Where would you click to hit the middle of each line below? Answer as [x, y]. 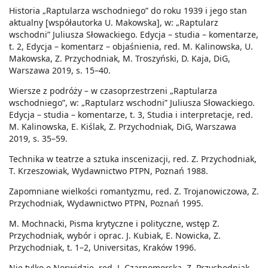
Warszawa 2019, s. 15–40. [60, 71]
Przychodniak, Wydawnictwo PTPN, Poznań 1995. [106, 203]
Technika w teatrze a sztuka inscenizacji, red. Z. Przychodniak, [133, 159]
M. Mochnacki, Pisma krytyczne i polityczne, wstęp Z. [114, 224]
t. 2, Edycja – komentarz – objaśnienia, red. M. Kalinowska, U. [131, 47]
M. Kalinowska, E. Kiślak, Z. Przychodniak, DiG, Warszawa [123, 127]
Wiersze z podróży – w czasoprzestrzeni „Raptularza [113, 91]
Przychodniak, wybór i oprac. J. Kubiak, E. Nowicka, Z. [115, 236]
